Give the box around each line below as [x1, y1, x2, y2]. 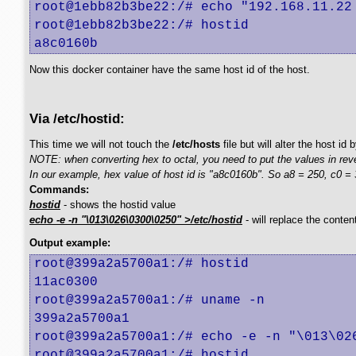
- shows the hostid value [60, 199, 176, 211]
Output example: [29, 237, 110, 249]
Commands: [29, 184, 89, 195]
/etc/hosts [172, 138, 220, 150]
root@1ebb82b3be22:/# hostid [34, 18, 249, 33]
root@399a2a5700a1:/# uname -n [34, 293, 265, 308]
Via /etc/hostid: [29, 110, 125, 126]
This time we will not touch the [29, 138, 172, 150]
